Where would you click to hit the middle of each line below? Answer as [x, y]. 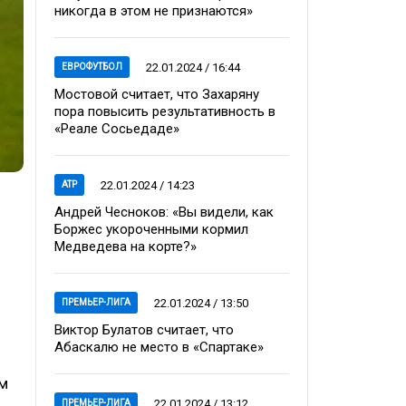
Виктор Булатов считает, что [144, 330]
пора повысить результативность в [165, 111]
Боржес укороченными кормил [151, 229]
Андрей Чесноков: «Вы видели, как [164, 212]
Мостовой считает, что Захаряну [157, 94]
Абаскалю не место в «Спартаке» [159, 347]
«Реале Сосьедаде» [117, 129]
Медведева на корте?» [126, 246]
